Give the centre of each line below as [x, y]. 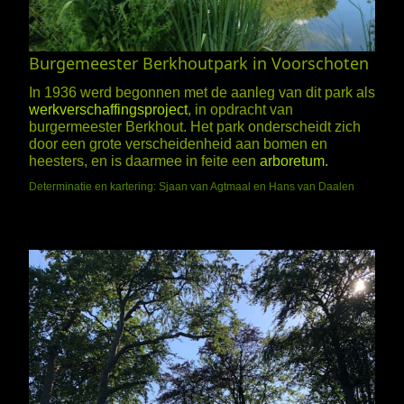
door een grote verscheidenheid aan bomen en [178, 144]
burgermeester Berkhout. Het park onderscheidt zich [195, 127]
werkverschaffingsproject [108, 110]
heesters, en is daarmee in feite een [144, 161]
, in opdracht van [240, 110]
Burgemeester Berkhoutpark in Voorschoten [199, 64]
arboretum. [294, 161]
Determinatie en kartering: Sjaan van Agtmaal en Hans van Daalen [192, 187]
